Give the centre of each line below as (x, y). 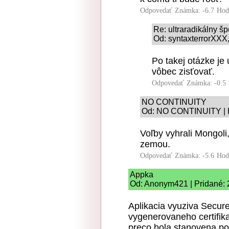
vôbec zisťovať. (183, 71)
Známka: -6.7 (194, 10)
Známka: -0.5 (206, 83)
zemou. (155, 144)
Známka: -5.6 (194, 155)
